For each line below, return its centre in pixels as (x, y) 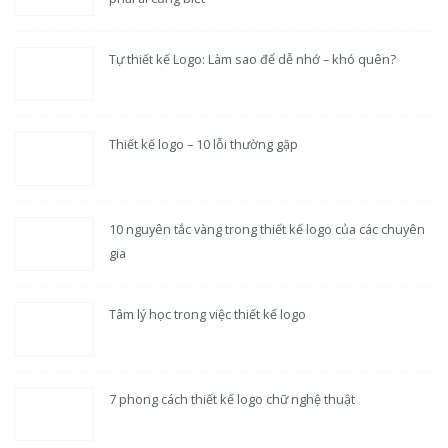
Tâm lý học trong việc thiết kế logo (208, 313)
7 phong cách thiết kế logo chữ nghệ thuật (232, 398)
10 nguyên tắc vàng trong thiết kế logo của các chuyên (267, 228)
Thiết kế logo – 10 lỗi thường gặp (204, 143)
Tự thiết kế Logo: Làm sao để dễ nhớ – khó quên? (253, 58)
